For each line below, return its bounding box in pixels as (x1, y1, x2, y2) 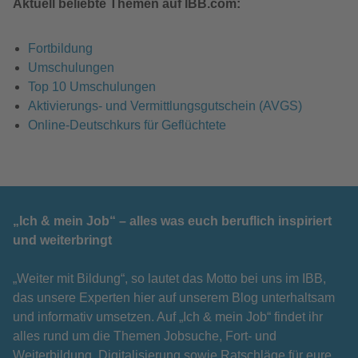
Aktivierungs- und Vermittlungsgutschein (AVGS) (28, 98, 303, 113)
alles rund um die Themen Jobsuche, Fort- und (13, 328, 276, 343)
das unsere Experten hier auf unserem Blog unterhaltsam (13, 290, 335, 304)
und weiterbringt (13, 233, 112, 247)
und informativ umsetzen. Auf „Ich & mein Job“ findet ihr (13, 309, 323, 324)
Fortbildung (28, 41, 93, 55)
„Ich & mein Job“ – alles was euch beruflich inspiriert (13, 213, 332, 228)
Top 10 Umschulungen (28, 79, 157, 93)
